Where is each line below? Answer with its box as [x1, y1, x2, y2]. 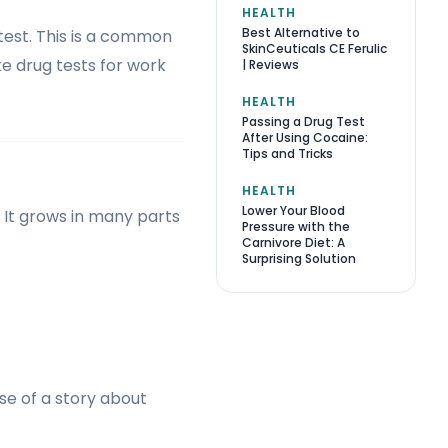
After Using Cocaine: [242, 128, 368, 146]
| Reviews [242, 55, 299, 73]
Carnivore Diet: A [242, 233, 345, 251]
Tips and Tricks [242, 144, 333, 162]
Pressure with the [242, 217, 350, 235]
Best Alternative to [242, 23, 360, 41]
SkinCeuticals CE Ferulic [242, 39, 387, 57]
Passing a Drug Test [242, 112, 365, 130]
